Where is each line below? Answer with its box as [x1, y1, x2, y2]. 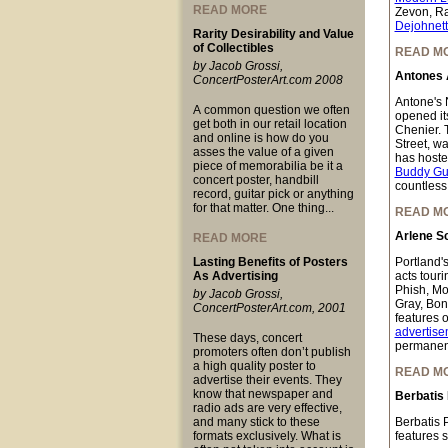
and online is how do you [192, 131, 329, 145]
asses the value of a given [192, 145, 334, 159]
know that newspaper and [192, 387, 333, 401]
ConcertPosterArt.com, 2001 [192, 301, 346, 315]
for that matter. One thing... [192, 201, 334, 215]
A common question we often [192, 103, 350, 117]
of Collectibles [192, 41, 274, 55]
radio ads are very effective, [192, 401, 342, 415]
